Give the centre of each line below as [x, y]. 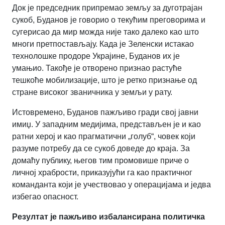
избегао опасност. [45, 197]
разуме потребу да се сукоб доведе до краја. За [101, 149]
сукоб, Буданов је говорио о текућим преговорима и [109, 20]
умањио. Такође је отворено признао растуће [97, 68]
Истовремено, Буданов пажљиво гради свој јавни [105, 113]
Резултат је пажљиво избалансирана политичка [108, 217]
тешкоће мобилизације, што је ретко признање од [104, 80]
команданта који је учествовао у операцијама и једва [111, 185]
